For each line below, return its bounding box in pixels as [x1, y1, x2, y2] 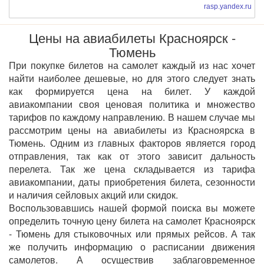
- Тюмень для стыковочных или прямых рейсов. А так [9, 227, 255, 240]
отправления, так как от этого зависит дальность [9, 149, 255, 163]
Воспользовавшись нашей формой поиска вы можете [9, 201, 255, 214]
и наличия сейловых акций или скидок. [9, 188, 178, 202]
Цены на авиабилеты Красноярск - [28, 28, 236, 47]
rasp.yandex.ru [204, 2, 252, 11]
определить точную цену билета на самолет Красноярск [9, 214, 255, 227]
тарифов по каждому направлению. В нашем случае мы [9, 110, 255, 124]
